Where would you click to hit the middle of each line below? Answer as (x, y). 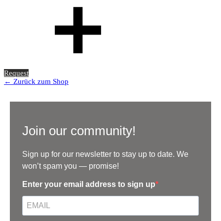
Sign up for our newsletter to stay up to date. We (105, 154)
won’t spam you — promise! (71, 166)
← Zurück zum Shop (36, 81)
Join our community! (79, 130)
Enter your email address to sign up (89, 184)
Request (16, 73)
